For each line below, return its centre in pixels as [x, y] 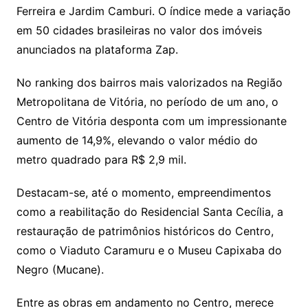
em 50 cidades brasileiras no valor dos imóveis [139, 31]
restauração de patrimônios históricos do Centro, [145, 231]
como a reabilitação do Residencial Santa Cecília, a [150, 212]
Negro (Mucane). [60, 270]
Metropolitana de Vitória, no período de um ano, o [147, 102]
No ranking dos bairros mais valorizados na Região [149, 83]
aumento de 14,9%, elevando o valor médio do [137, 141]
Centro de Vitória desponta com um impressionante [151, 121]
